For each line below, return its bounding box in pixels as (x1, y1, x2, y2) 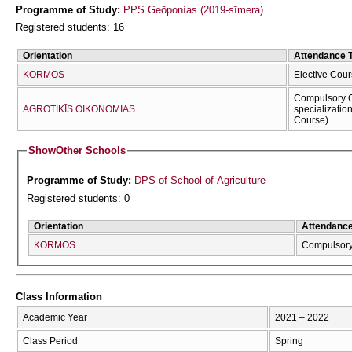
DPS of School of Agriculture (134, 174, 266, 187)
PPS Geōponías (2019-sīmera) (123, 3, 263, 16)
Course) (294, 114, 328, 126)
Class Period (23, 335, 78, 346)
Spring (275, 335, 303, 346)
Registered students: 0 (27, 192, 130, 205)
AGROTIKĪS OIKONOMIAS (23, 103, 135, 115)
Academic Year (23, 311, 87, 323)
